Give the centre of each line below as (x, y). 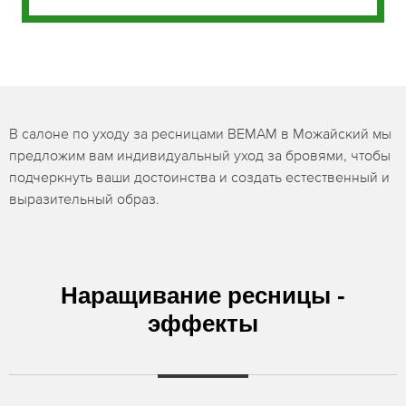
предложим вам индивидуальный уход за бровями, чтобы (200, 155)
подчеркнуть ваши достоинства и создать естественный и (199, 177)
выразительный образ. (84, 198)
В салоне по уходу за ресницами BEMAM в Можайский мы (200, 133)
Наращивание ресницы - (203, 295)
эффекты (203, 324)
